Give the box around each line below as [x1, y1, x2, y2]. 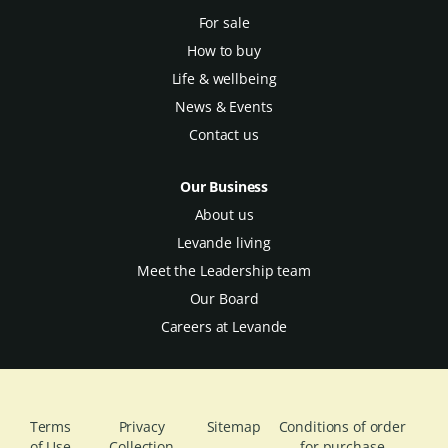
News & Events [175, 97, 273, 116]
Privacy [118, 417, 165, 436]
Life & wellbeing [171, 69, 277, 88]
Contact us [189, 125, 259, 144]
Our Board [189, 289, 259, 308]
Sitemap [206, 417, 261, 436]
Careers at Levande [160, 317, 288, 336]
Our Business [179, 177, 269, 196]
